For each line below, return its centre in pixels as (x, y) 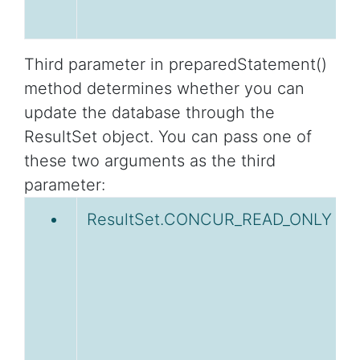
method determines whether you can (164, 89)
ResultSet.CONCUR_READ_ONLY (209, 220)
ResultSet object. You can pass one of (168, 137)
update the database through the (149, 113)
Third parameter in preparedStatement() (176, 65)
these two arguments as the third (150, 161)
